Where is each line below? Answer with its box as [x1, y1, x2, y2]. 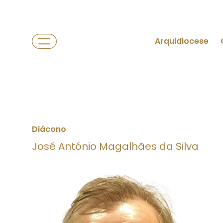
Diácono [32, 123, 66, 135]
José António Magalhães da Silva [32, 139, 199, 153]
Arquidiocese [155, 35, 209, 47]
